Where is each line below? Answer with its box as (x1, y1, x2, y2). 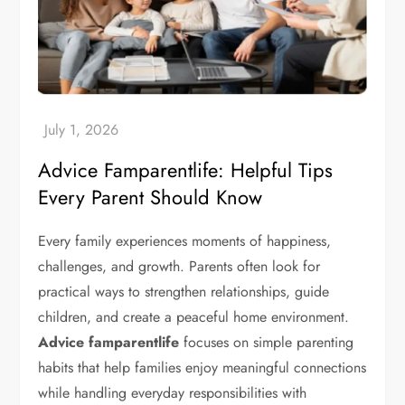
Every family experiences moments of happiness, (38, 231, 332, 252)
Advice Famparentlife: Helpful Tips (38, 155, 334, 185)
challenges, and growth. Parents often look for (38, 256, 321, 278)
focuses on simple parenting (179, 332, 354, 353)
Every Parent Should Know (38, 183, 263, 212)
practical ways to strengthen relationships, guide (38, 281, 330, 303)
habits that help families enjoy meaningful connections (38, 357, 367, 379)
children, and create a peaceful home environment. (38, 306, 350, 328)
